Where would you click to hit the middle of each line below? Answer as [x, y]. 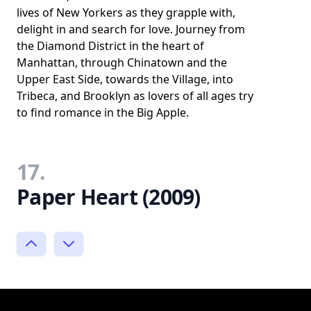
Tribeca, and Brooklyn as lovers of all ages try [135, 95]
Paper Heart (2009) [109, 196]
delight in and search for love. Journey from [131, 29]
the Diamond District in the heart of [110, 45]
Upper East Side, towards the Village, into [125, 79]
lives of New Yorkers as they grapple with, [126, 12]
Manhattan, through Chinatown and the [122, 62]
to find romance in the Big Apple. [103, 112]
